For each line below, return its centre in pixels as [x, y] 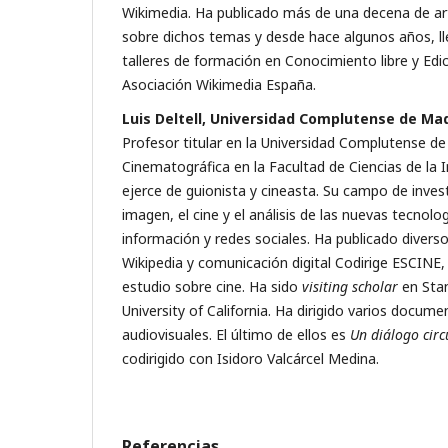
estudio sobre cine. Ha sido [212, 287]
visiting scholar [352, 287]
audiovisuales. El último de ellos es [236, 335]
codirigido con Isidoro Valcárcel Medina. [250, 359]
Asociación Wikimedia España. [219, 85]
